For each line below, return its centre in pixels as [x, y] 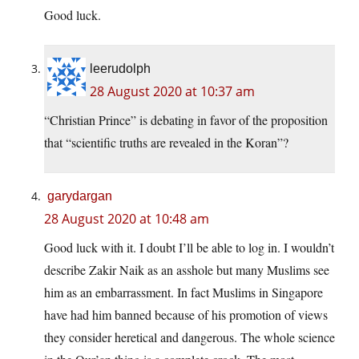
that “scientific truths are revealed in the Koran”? [166, 143]
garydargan [80, 196]
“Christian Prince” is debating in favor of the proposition [186, 120]
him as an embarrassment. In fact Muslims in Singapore [184, 292]
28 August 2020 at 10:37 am [172, 92]
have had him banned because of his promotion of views [186, 315]
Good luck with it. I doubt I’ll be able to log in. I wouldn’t [189, 248]
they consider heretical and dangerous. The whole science [190, 337]
